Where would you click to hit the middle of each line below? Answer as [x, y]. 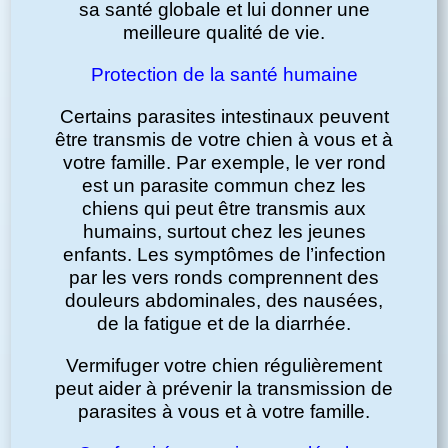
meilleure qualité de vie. [224, 33]
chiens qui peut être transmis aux [224, 209]
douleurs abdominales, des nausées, [224, 301]
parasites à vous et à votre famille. [224, 412]
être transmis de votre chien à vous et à [224, 140]
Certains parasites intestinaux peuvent [224, 117]
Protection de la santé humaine [224, 75]
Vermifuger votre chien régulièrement [224, 366]
